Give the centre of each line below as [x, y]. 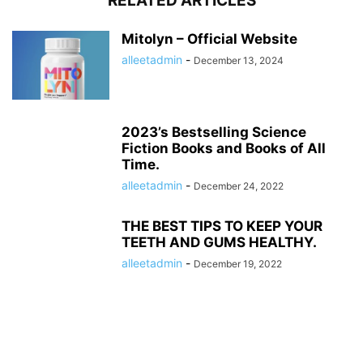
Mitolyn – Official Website [209, 39]
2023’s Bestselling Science [214, 132]
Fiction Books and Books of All [224, 149]
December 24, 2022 [239, 186]
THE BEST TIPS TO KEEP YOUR [222, 226]
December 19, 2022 [238, 264]
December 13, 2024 [239, 61]
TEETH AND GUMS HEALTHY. [219, 243]
